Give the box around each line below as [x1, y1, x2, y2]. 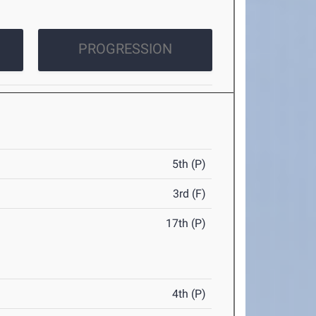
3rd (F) [173, 187, 207, 201]
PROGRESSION [78, 40, 172, 58]
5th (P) [172, 157, 207, 171]
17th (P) [166, 217, 207, 231]
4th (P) [172, 287, 207, 301]
